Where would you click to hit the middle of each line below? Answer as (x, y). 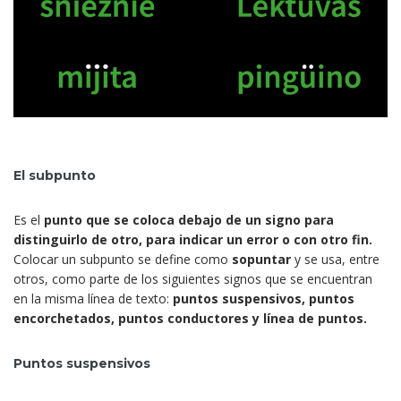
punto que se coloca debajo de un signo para (189, 220)
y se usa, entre (335, 260)
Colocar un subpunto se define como (123, 260)
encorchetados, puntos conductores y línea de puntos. (190, 319)
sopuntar (261, 260)
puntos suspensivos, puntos (264, 299)
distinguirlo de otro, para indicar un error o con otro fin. (193, 240)
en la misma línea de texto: (93, 299)
